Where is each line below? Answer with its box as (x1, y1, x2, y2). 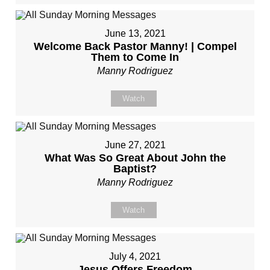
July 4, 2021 (109, 251, 161, 262)
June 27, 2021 (104, 140, 166, 150)
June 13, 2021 (104, 28, 166, 39)
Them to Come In (91, 51, 179, 63)
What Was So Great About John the (44, 152, 226, 164)
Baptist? (113, 163, 157, 175)
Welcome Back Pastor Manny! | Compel (33, 40, 237, 52)
